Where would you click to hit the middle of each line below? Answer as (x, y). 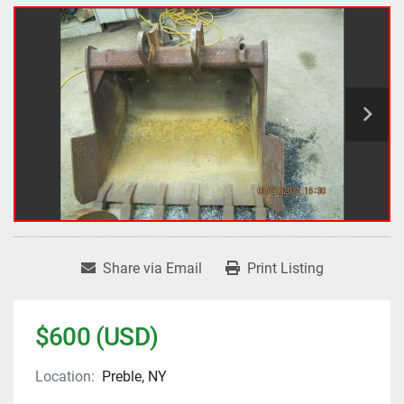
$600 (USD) (96, 337)
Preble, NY (134, 377)
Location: (65, 377)
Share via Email (152, 269)
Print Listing (285, 269)
